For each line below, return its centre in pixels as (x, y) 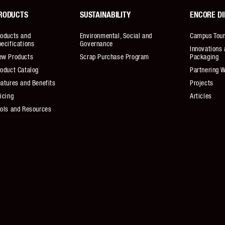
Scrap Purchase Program (114, 57)
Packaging (204, 57)
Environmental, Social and (116, 36)
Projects (201, 83)
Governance (96, 44)
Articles (201, 96)
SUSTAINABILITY (105, 15)
